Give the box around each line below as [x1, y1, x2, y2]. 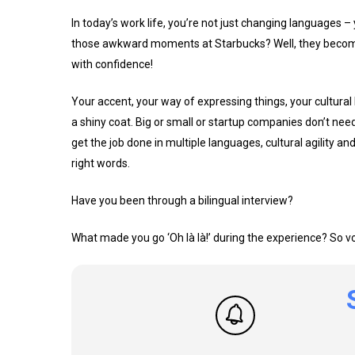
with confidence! [71, 58, 154, 71]
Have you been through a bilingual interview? [71, 194, 294, 207]
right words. [71, 157, 131, 170]
